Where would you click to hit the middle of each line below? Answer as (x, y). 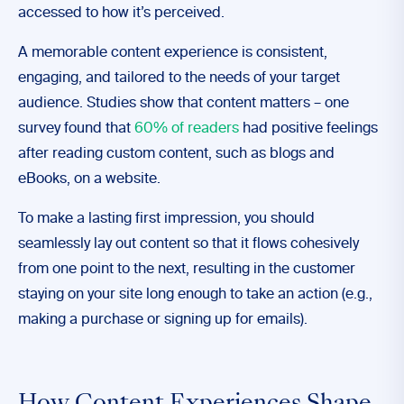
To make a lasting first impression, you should (166, 219)
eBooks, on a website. (91, 179)
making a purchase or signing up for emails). (163, 320)
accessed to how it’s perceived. (123, 14)
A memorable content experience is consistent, (173, 53)
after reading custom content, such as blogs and (176, 154)
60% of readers (187, 129)
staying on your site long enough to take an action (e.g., (195, 295)
